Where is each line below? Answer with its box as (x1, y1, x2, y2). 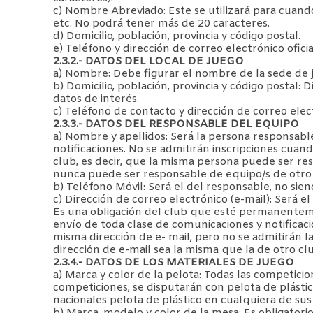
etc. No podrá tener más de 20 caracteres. (53, 16, 270, 31)
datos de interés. (53, 92, 139, 106)
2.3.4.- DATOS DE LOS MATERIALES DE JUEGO (53, 255, 294, 270)
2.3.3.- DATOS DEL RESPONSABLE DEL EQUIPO (53, 117, 299, 131)
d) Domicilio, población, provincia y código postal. (53, 29, 300, 43)
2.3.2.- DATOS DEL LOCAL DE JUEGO (53, 54, 244, 68)
